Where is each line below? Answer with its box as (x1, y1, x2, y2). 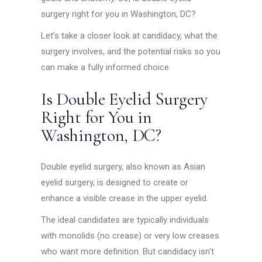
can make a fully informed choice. (41, 62, 171, 73)
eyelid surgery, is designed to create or (41, 177, 189, 188)
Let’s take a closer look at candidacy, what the (41, 30, 218, 42)
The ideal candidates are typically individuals (41, 215, 209, 226)
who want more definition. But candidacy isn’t (41, 246, 215, 257)
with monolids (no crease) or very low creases (41, 230, 220, 242)
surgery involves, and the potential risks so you (41, 46, 221, 57)
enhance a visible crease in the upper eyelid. (41, 193, 209, 204)
